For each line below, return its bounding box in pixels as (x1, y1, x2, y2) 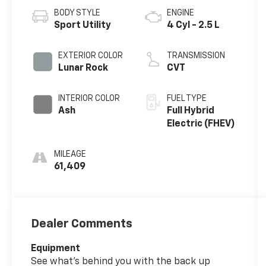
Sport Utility (54, 20, 112, 30)
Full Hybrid (166, 106, 214, 116)
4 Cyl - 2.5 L (166, 20, 220, 30)
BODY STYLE (54, 8, 101, 17)
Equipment (31, 243, 81, 254)
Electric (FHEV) (166, 119, 235, 129)
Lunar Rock (58, 63, 109, 73)
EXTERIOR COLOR (58, 51, 123, 60)
